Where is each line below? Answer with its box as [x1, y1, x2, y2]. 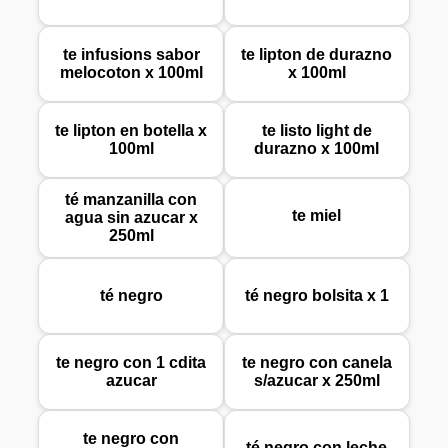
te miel [292, 207, 342, 225]
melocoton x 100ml [59, 64, 203, 82]
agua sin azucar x [64, 209, 198, 227]
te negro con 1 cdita [56, 354, 207, 372]
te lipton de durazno [241, 46, 393, 64]
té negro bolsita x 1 [244, 287, 389, 305]
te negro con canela [241, 354, 392, 372]
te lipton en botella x [55, 122, 208, 140]
